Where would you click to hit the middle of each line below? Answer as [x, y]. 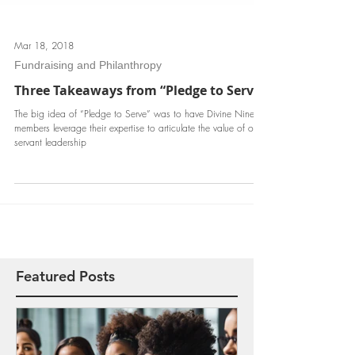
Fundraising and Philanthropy [88, 90]
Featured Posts [65, 302]
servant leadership [50, 168]
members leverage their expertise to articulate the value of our [137, 153]
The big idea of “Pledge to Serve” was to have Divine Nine [134, 139]
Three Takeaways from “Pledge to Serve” [140, 116]
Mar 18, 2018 [44, 71]
